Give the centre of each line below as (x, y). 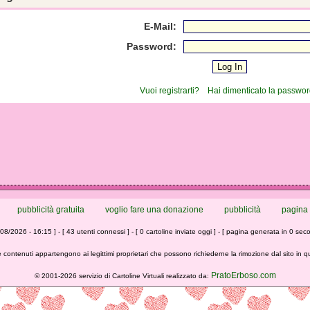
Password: (152, 46)
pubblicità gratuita (51, 210)
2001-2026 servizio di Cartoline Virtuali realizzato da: (126, 276)
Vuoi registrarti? (170, 91)
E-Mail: (160, 26)
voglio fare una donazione (154, 210)
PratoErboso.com (243, 275)
